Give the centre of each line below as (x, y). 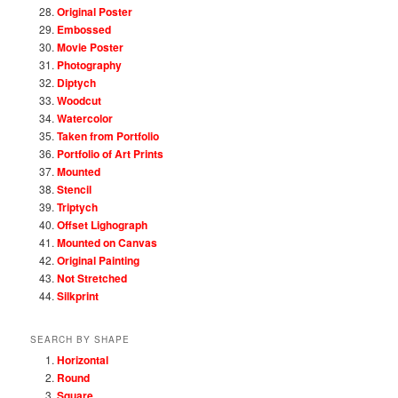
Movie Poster (91, 47)
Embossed (84, 29)
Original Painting (99, 260)
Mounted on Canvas (107, 242)
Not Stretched (92, 278)
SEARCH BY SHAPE (80, 339)
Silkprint (78, 295)
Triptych (78, 207)
